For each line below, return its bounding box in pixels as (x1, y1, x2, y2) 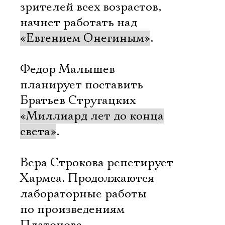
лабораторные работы (20, 186, 147, 201)
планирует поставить (20, 77, 143, 92)
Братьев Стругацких (20, 93, 136, 108)
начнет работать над (20, 15, 137, 30)
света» (20, 124, 56, 139)
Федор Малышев (20, 62, 115, 77)
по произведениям (20, 202, 125, 217)
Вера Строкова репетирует (20, 155, 173, 170)
